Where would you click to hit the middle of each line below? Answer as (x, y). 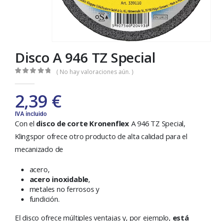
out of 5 (39, 79)
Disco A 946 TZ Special (85, 57)
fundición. (44, 199)
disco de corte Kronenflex (83, 123)
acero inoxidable (59, 179)
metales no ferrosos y (64, 189)
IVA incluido (31, 114)
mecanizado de (39, 149)
